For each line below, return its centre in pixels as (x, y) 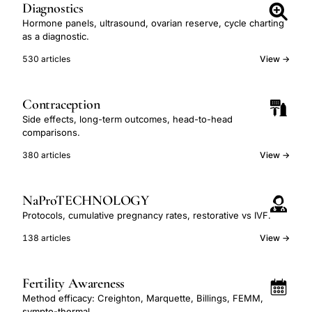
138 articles (46, 238)
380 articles (46, 155)
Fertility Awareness (74, 283)
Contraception (61, 104)
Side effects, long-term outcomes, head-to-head (127, 119)
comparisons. (51, 132)
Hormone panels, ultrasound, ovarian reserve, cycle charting (153, 23)
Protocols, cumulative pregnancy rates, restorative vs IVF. (147, 215)
